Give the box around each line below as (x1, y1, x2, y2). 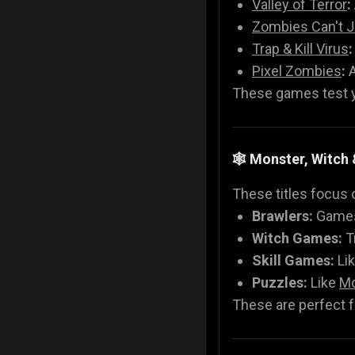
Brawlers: (252, 207, 313, 224)
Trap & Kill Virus (252, 40, 349, 57)
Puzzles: (252, 273, 307, 291)
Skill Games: (252, 251, 334, 269)
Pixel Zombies (252, 62, 342, 79)
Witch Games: (252, 229, 342, 246)
